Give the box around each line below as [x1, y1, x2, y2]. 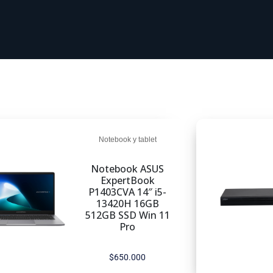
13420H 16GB [96, 197, 159, 210]
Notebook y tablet [98, 135, 157, 144]
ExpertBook [100, 174, 155, 187]
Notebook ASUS [91, 162, 165, 175]
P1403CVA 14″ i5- [88, 185, 167, 199]
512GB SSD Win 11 [85, 208, 170, 222]
